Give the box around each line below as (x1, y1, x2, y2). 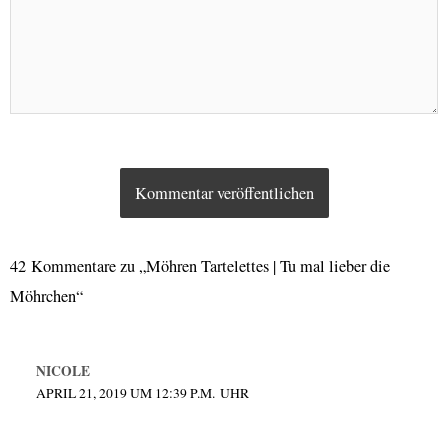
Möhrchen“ (10, 285, 83, 308)
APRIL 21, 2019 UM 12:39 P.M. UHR (35, 384, 249, 403)
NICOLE (35, 361, 90, 382)
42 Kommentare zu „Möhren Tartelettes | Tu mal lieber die (10, 255, 390, 278)
